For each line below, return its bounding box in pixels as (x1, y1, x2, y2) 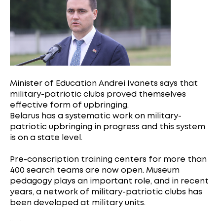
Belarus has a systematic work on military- (10, 112, 182, 120)
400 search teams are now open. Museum (10, 167, 180, 175)
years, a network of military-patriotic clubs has (10, 188, 202, 196)
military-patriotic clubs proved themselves (10, 91, 186, 99)
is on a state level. (10, 134, 82, 142)
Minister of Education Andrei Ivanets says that (10, 80, 198, 88)
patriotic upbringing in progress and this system (10, 123, 205, 131)
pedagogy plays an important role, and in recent (10, 178, 209, 185)
